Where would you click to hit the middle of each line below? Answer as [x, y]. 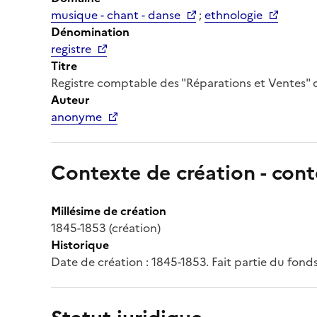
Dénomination [90, 31]
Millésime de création [109, 211]
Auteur [70, 99]
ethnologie [234, 15]
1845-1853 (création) [106, 227]
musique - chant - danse [116, 15]
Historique [80, 244]
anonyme [76, 116]
